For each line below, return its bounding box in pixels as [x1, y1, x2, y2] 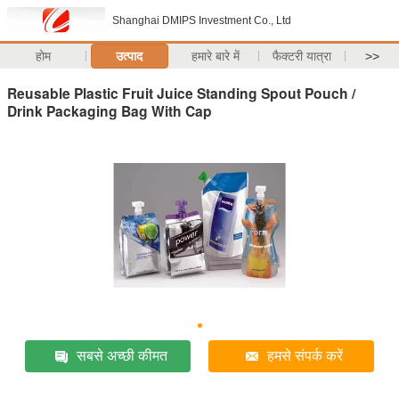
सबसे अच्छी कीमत [77, 347, 168, 363]
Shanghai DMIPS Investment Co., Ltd [112, 14, 291, 27]
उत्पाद [116, 49, 143, 63]
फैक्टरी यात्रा [273, 49, 332, 63]
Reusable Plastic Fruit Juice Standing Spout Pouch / [7, 82, 355, 103]
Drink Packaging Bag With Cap [7, 100, 212, 121]
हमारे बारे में [191, 49, 240, 63]
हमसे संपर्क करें [267, 347, 344, 363]
